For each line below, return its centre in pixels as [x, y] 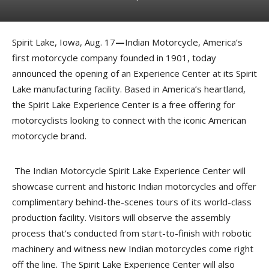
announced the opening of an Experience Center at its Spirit [134, 73]
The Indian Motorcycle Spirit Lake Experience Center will [129, 171]
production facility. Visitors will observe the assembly [121, 217]
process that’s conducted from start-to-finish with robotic [132, 233]
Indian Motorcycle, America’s [184, 42]
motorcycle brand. [50, 136]
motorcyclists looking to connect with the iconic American [129, 120]
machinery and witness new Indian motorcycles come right [133, 249]
